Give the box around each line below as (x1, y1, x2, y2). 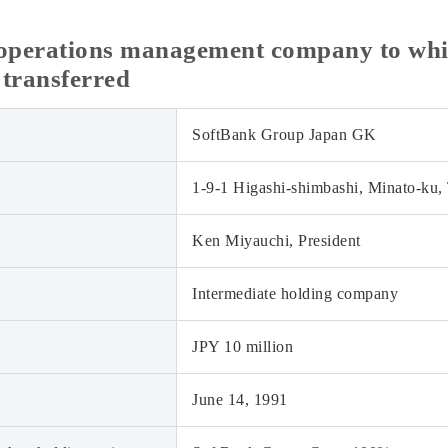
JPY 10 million (192, 338, 293, 355)
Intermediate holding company (192, 285, 398, 302)
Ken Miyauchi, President (192, 232, 361, 249)
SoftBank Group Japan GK (192, 126, 377, 143)
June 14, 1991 (192, 391, 288, 408)
